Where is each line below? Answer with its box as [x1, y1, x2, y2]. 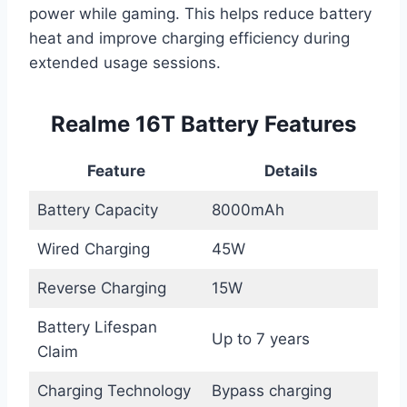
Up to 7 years [211, 329, 310, 348]
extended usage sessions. [29, 53, 221, 72]
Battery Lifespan [36, 317, 157, 336]
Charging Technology [36, 381, 191, 400]
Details [263, 161, 318, 180]
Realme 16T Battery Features [51, 110, 356, 137]
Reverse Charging [36, 278, 166, 297]
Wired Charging [36, 239, 150, 258]
